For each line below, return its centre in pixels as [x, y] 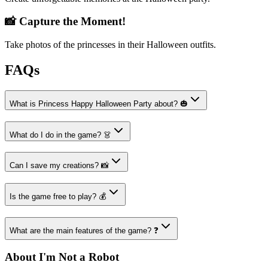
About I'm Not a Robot [62, 257]
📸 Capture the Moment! [65, 22]
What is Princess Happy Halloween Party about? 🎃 [99, 103]
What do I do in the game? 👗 [60, 135]
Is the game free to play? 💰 [58, 196]
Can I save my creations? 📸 [59, 166]
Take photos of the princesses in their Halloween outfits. [110, 45]
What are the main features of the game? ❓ [84, 230]
